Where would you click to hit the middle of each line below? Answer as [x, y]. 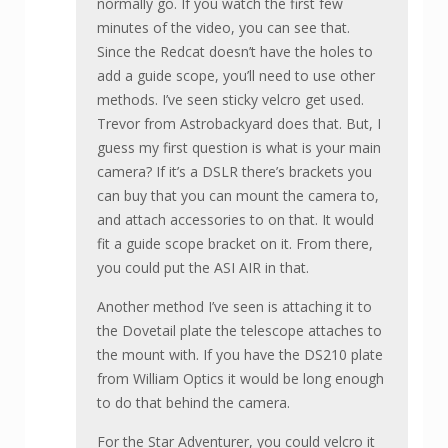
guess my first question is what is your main [239, 148]
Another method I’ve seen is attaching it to [234, 307]
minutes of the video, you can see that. [223, 28]
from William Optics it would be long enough [240, 379]
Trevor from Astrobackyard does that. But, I [239, 124]
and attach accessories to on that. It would [235, 220]
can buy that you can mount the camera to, [238, 196]
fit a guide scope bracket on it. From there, [235, 244]
